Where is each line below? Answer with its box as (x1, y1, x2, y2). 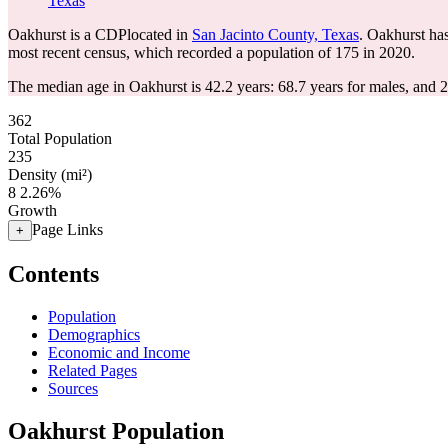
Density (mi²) (8, 166, 92, 183)
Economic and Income (48, 343, 190, 361)
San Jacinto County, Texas (192, 26, 359, 43)
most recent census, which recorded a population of (8, 44, 335, 61)
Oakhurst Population (8, 417, 224, 444)
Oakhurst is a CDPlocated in (8, 26, 192, 43)
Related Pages (48, 361, 137, 379)
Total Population (8, 130, 112, 147)
